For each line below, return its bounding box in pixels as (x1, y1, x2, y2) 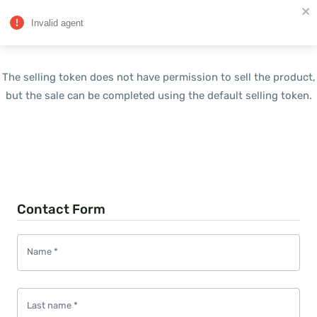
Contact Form (17, 202, 105, 217)
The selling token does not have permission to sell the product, (1, 71, 316, 83)
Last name (27, 299, 71, 311)
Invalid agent (31, 17, 83, 28)
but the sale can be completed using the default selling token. (5, 89, 312, 102)
